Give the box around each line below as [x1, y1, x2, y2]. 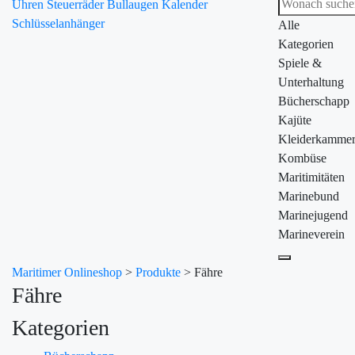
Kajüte [278, 113, 311, 127]
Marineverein [278, 227, 345, 241]
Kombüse [278, 151, 326, 165]
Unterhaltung [278, 75, 344, 89]
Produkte [136, 265, 181, 279]
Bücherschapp [278, 94, 349, 108]
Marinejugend [278, 208, 348, 222]
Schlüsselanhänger [12, 17, 105, 30]
